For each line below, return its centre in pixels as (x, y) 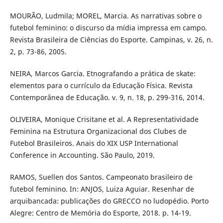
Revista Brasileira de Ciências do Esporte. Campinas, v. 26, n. (111, 39)
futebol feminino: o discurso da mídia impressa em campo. (108, 27)
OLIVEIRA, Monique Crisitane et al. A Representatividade (104, 119)
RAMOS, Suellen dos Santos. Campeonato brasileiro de (101, 177)
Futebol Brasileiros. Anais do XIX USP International (94, 143)
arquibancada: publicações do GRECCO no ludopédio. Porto (109, 201)
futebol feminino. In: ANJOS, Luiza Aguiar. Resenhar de (102, 189)
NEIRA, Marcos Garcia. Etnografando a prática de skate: (103, 73)
